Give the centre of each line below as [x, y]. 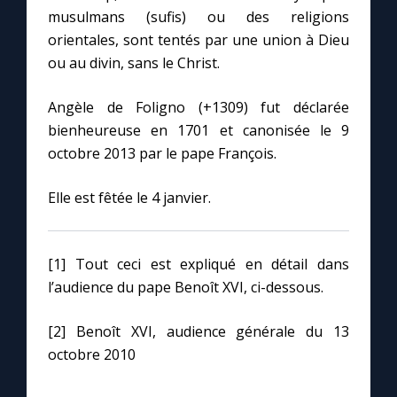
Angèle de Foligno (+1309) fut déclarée [198, 108]
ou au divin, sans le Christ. [134, 63]
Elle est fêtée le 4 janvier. [129, 198]
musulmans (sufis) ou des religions [198, 17]
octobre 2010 [92, 355]
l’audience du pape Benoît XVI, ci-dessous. [186, 288]
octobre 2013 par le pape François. [162, 154]
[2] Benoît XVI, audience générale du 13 [198, 332]
